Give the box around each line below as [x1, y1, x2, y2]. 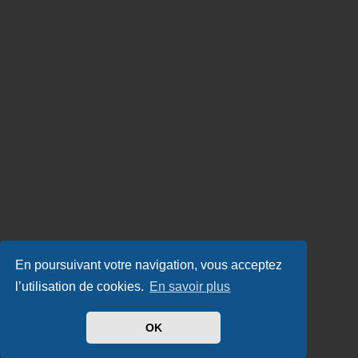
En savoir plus [149, 280, 231, 294]
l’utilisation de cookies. [15, 280, 148, 294]
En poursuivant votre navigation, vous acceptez [15, 257, 283, 272]
